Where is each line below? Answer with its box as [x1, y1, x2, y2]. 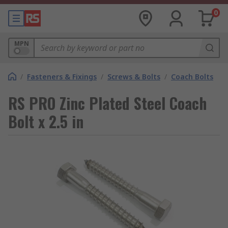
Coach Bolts [171, 72, 213, 81]
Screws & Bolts [107, 72, 160, 81]
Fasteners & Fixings [27, 72, 97, 81]
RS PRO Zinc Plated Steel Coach [8, 92, 207, 115]
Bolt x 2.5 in [8, 110, 83, 133]
